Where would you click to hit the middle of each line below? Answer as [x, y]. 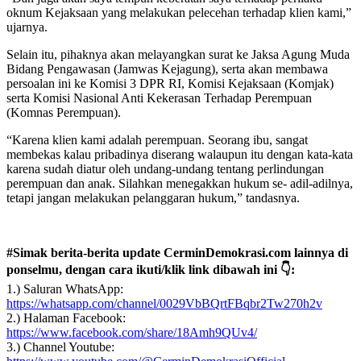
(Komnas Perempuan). [64, 113]
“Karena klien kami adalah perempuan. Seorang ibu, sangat [157, 140]
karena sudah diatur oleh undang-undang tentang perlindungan [165, 169]
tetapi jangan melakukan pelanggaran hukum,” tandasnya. [153, 198]
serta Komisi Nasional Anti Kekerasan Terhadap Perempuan [159, 98]
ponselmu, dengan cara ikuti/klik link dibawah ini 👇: [151, 270]
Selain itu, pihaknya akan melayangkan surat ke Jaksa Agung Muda [178, 55]
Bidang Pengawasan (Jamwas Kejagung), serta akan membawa [167, 69]
